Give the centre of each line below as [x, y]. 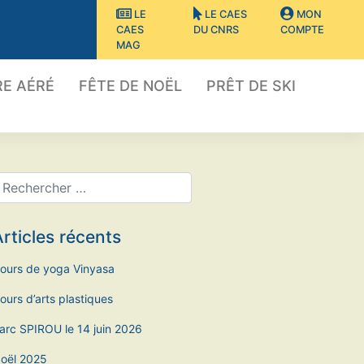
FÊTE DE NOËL [130, 86]
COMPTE [302, 30]
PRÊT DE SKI [251, 86]
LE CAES [224, 14]
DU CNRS [216, 30]
